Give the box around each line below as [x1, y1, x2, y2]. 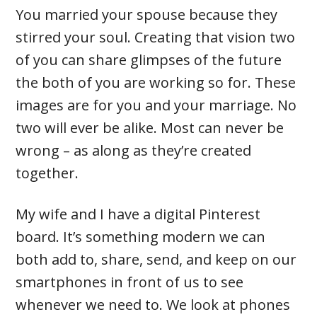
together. [16, 163, 79, 183]
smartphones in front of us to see [16, 272, 244, 292]
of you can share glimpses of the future [16, 50, 282, 70]
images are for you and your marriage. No [16, 96, 297, 115]
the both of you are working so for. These [16, 73, 296, 93]
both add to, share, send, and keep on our [16, 250, 297, 270]
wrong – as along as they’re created [16, 141, 252, 161]
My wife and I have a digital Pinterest [16, 204, 261, 224]
